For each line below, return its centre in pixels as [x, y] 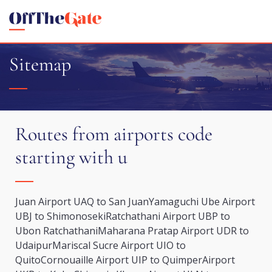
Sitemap [40, 64]
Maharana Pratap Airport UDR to [173, 231]
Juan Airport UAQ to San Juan [82, 202]
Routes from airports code [114, 134]
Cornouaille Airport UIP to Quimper [121, 260]
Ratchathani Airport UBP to [168, 216]
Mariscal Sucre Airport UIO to [119, 245]
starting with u [71, 157]
